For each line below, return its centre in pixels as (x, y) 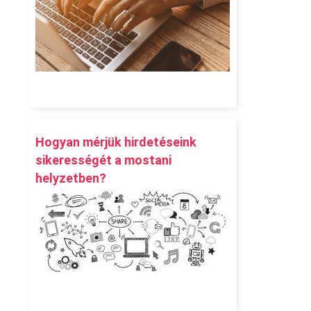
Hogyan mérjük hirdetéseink (116, 142)
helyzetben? (71, 178)
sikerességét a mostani (104, 160)
